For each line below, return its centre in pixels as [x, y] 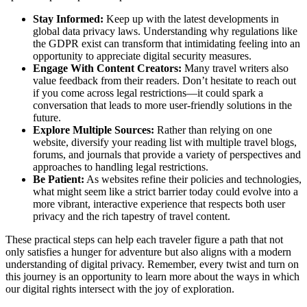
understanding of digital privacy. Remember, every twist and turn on [152, 264]
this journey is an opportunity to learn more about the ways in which [152, 276]
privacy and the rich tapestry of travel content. [132, 216]
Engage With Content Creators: [107, 68]
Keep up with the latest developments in [191, 19]
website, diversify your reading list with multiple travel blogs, [165, 142]
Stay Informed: [68, 19]
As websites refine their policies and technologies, [193, 179]
